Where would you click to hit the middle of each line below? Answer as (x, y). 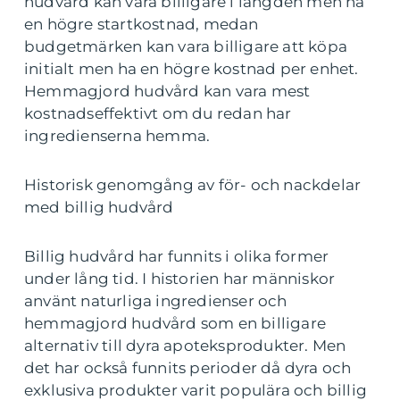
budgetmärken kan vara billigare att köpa (186, 46)
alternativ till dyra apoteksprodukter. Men (185, 346)
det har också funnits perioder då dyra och (188, 368)
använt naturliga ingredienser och (156, 301)
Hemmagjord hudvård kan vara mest (167, 91)
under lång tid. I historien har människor (180, 279)
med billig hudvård (99, 207)
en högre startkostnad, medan (142, 24)
